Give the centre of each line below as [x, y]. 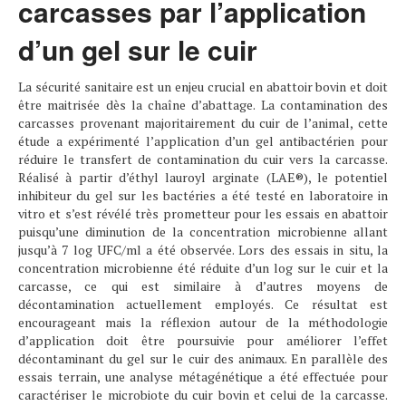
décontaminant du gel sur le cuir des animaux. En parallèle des [203, 358]
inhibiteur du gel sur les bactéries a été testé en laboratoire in [203, 195]
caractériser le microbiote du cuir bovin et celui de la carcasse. [203, 395]
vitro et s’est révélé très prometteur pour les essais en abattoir [203, 213]
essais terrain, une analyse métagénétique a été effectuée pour [203, 377]
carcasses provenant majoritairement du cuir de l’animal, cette [203, 123]
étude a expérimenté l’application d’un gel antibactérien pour [203, 141]
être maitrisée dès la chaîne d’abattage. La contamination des [203, 105]
